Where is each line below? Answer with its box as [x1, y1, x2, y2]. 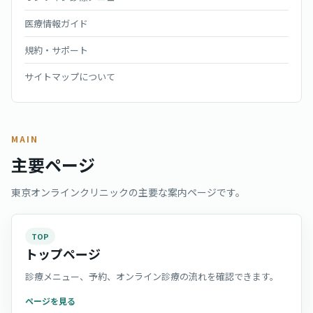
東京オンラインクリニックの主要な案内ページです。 [11, 185, 245, 199]
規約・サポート [24, 43, 88, 57]
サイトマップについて [24, 70, 115, 83]
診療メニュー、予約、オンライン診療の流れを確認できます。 [25, 270, 279, 283]
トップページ [25, 245, 101, 263]
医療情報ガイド [24, 17, 88, 30]
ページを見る [25, 295, 75, 307]
